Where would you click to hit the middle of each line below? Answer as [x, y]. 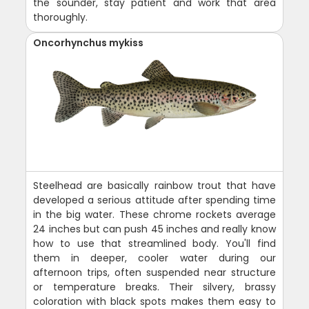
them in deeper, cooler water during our [154, 258]
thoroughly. [61, 17]
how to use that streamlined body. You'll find [154, 243]
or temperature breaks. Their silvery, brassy [154, 287]
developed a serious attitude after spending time [154, 200]
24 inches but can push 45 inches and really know [154, 229]
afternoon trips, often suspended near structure [154, 272]
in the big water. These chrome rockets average [154, 214]
